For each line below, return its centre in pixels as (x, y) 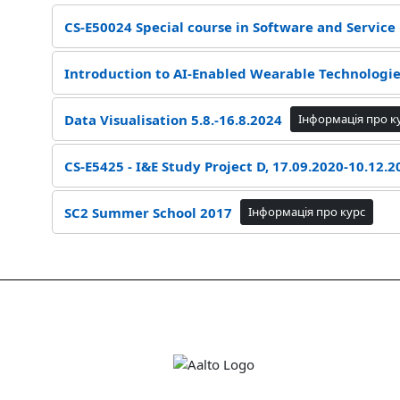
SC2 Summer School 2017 (148, 212)
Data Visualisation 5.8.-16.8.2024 (173, 119)
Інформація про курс (306, 212)
